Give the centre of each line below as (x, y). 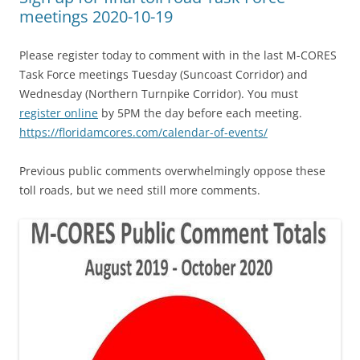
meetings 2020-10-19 (96, 16)
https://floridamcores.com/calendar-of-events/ (143, 132)
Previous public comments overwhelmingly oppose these (172, 170)
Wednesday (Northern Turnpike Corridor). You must (159, 93)
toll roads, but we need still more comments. (140, 190)
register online (59, 112)
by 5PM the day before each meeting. (200, 112)
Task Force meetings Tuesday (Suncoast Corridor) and (164, 74)
